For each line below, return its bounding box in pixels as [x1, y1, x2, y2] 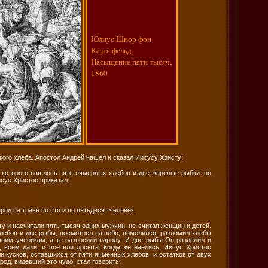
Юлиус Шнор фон [91, 33, 152, 44]
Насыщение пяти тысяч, [91, 56, 172, 67]
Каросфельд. [91, 44, 134, 56]
